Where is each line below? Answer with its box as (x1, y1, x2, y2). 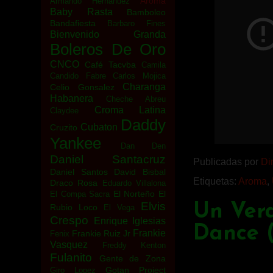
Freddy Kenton (102, 241, 166, 250)
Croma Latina (94, 105, 166, 115)
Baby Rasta (50, 7, 113, 17)
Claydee (50, 106, 79, 115)
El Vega (104, 203, 135, 212)
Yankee (50, 135, 101, 152)
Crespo (50, 214, 88, 227)
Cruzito (50, 122, 77, 132)
